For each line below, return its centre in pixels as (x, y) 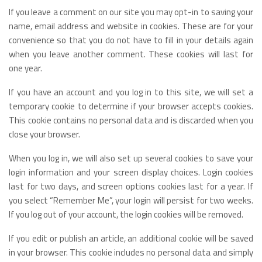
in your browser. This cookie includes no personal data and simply (131, 252)
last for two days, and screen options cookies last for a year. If (131, 186)
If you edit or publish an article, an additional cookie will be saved (131, 238)
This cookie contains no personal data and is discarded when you (131, 120)
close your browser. (44, 134)
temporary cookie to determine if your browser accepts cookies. (131, 106)
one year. (25, 68)
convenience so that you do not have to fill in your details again (131, 40)
